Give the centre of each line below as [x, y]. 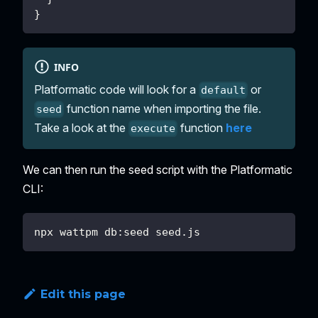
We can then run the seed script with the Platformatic [158, 170]
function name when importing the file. [163, 108]
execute [153, 129]
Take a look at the [81, 128]
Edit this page [83, 295]
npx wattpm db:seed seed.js [117, 232]
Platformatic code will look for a [116, 89]
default [224, 90]
